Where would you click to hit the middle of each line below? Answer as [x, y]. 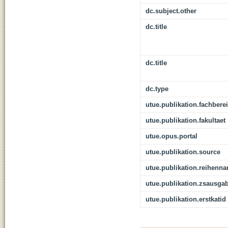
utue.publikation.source [183, 152]
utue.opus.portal [172, 136]
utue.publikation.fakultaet [186, 121]
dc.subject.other [171, 11]
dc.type [157, 89]
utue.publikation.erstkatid [186, 199]
